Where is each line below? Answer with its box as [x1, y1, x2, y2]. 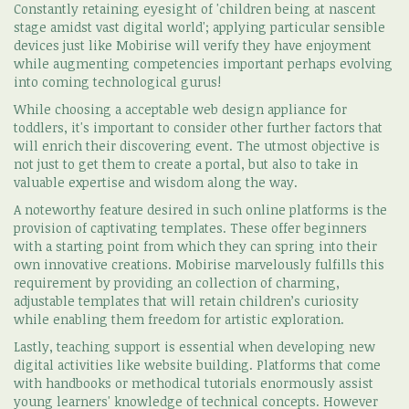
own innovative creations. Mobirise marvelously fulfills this [14, 255, 384, 273]
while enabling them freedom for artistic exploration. [14, 309, 344, 328]
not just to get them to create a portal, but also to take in [14, 154, 358, 173]
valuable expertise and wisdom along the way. [14, 173, 298, 191]
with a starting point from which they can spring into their [14, 236, 377, 255]
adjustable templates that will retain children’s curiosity [14, 291, 359, 309]
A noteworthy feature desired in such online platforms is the [14, 200, 387, 218]
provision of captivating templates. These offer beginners [14, 218, 367, 236]
